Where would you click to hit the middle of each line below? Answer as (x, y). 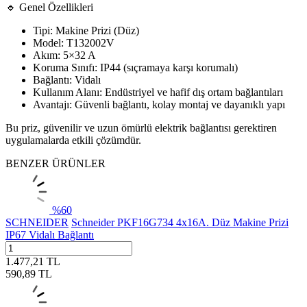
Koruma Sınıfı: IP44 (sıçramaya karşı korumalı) (135, 67)
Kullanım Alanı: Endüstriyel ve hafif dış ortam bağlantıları (158, 92)
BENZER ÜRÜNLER (56, 163)
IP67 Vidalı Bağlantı (50, 234)
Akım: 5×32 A (64, 55)
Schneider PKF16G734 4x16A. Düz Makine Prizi (180, 222)
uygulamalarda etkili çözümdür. (73, 140)
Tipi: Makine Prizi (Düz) (86, 30)
